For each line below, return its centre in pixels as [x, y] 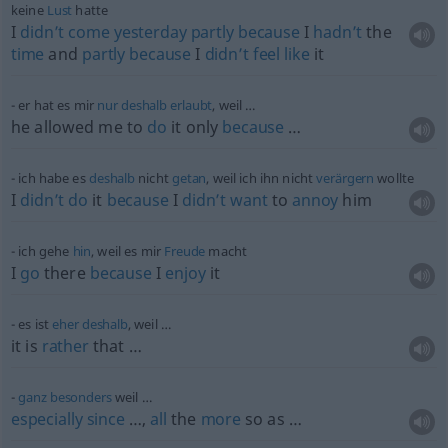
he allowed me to [79, 127]
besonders [80, 397]
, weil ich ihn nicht [261, 178]
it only [195, 127]
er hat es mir [58, 105]
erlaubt [191, 105]
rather [65, 346]
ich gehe [45, 251]
